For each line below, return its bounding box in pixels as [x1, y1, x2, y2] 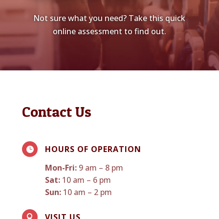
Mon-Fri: [44, 162, 77, 173]
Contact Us [22, 102, 91, 120]
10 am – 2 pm [61, 186, 112, 197]
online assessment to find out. [52, 25, 166, 37]
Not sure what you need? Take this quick [33, 12, 186, 23]
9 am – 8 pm [76, 162, 123, 173]
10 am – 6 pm [60, 174, 111, 185]
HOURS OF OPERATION [44, 143, 141, 154]
